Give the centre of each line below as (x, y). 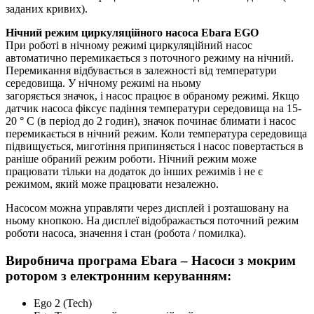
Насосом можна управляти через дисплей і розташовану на (147, 208)
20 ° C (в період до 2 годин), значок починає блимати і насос (151, 121)
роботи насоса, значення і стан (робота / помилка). (126, 233)
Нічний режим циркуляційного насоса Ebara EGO (132, 33)
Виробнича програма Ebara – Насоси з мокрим (151, 261)
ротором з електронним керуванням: (118, 276)
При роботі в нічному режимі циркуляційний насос (129, 46)
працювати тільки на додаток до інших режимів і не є (134, 172)
